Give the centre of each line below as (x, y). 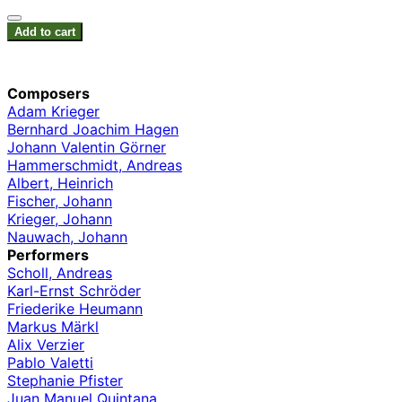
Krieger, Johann (60, 219)
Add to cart (45, 32)
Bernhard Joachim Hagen (93, 130)
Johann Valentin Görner (87, 148)
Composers (48, 94)
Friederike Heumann (75, 309)
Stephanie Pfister (65, 381)
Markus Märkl (53, 327)
